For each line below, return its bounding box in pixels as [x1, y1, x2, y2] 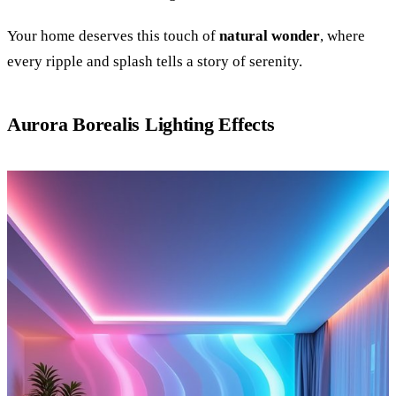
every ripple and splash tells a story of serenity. [7, 53, 302, 71]
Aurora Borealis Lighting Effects [7, 113, 275, 136]
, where [320, 27, 365, 45]
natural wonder [219, 27, 320, 45]
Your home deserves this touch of [7, 27, 219, 45]
